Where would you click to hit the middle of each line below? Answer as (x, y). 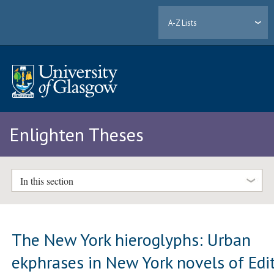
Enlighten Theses (76, 135)
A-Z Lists (183, 23)
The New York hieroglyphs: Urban (131, 239)
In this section (46, 180)
